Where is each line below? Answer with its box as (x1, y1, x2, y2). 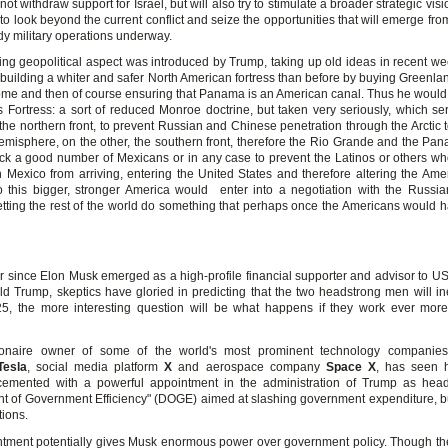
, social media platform (27, 359, 165, 374)
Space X (325, 359, 376, 374)
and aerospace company (172, 359, 326, 374)
